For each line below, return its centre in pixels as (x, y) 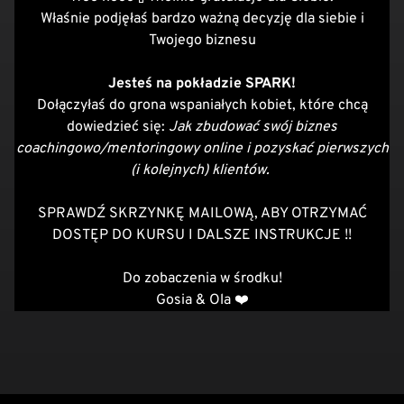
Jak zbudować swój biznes (253, 128)
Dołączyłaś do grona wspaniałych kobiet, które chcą (202, 106)
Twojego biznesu (202, 41)
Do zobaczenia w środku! (202, 279)
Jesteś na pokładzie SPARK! (202, 84)
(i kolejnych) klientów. (202, 171)
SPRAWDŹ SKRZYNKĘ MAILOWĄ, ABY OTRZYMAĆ (202, 214)
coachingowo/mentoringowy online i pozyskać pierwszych (202, 149)
